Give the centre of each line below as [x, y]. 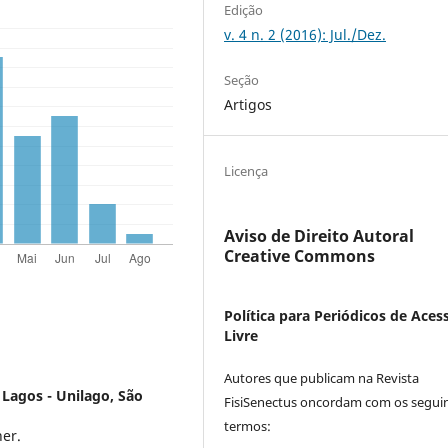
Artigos [248, 105]
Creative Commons [300, 256]
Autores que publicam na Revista [322, 378]
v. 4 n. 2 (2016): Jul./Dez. [305, 35]
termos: [248, 426]
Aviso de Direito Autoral [319, 236]
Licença [246, 171]
